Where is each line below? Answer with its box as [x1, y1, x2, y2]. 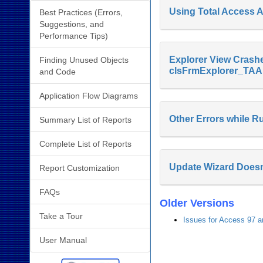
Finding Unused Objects [39, 55, 129, 65]
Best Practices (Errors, [39, 7, 123, 17]
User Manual [39, 235, 87, 245]
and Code [39, 66, 76, 76]
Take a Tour [39, 211, 83, 221]
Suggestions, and [39, 19, 104, 29]
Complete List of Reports [39, 139, 131, 149]
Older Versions [160, 197, 235, 209]
